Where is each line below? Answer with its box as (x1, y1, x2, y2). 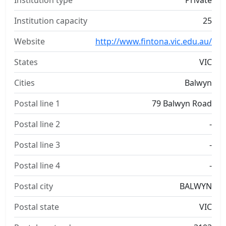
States (14, 56, 38, 68)
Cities (14, 77, 35, 88)
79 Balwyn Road (152, 98, 212, 109)
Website (14, 36, 45, 47)
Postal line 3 (14, 139, 60, 150)
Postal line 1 (14, 98, 60, 109)
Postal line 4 (14, 160, 60, 171)
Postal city (14, 181, 53, 192)
